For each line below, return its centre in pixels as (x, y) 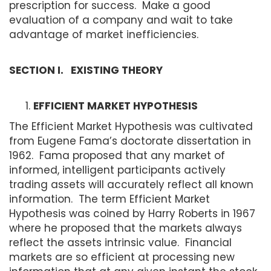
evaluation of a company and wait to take (121, 20)
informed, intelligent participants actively (117, 170)
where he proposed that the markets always (126, 228)
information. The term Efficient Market (109, 199)
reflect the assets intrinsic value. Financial (120, 242)
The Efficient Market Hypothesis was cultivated (131, 126)
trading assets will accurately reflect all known (131, 184)
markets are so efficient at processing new (122, 257)
